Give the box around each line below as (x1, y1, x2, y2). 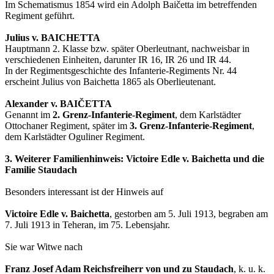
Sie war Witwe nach (5, 242, 83, 253)
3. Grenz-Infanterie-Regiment (130, 120, 252, 131)
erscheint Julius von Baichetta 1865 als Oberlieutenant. (5, 76, 216, 87)
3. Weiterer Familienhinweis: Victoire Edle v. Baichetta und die (5, 154, 264, 165)
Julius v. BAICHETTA (5, 32, 100, 43)
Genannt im (5, 109, 53, 120)
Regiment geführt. (5, 10, 75, 21)
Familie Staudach (5, 165, 77, 176)
